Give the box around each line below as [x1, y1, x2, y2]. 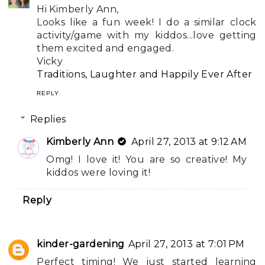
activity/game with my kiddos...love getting [37, 30, 257, 41]
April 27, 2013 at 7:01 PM [128, 238, 245, 250]
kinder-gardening [37, 238, 125, 250]
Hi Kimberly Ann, [37, 4, 119, 15]
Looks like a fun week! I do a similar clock [37, 17, 257, 28]
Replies [30, 114, 66, 125]
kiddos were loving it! [46, 167, 151, 179]
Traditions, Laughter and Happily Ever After [37, 69, 253, 80]
